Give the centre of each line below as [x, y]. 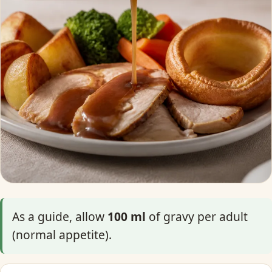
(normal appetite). [62, 235]
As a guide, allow [60, 216]
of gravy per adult [197, 216]
